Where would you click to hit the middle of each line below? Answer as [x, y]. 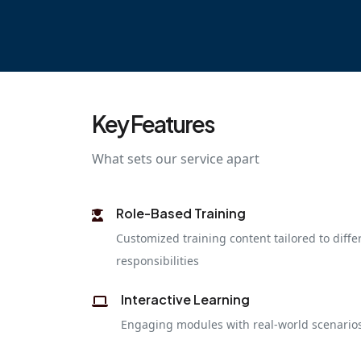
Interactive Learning [185, 299]
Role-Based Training [181, 213]
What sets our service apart [176, 158]
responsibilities [158, 260]
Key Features [153, 123]
